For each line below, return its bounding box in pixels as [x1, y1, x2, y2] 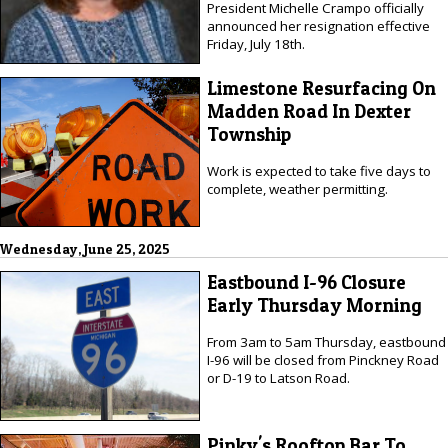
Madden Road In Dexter [206, 100, 411, 124]
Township [206, 123, 291, 147]
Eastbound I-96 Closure [206, 271, 406, 295]
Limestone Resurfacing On [206, 77, 436, 101]
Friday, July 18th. [206, 34, 305, 53]
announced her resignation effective [206, 16, 430, 35]
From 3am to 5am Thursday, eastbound [206, 332, 446, 351]
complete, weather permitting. [206, 179, 388, 198]
